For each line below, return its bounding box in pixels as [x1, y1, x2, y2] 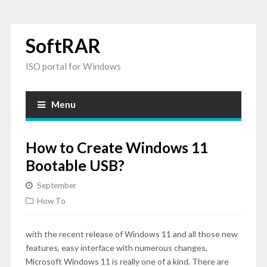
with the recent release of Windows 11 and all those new [25, 229, 238, 239]
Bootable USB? [25, 157, 125, 174]
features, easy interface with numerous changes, [25, 243, 207, 253]
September [36, 181, 76, 190]
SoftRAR [25, 34, 101, 57]
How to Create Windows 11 [25, 139, 208, 156]
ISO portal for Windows [25, 61, 121, 72]
